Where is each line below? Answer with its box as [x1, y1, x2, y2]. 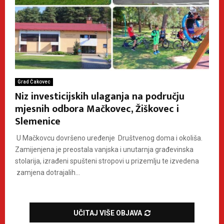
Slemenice [15, 112, 60, 130]
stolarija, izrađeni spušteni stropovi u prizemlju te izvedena [15, 156, 199, 165]
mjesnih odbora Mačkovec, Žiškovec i [15, 100, 179, 117]
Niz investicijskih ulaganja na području [15, 87, 184, 105]
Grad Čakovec [17, 78, 50, 84]
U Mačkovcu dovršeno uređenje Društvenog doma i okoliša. [15, 133, 202, 142]
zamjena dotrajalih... [15, 168, 80, 176]
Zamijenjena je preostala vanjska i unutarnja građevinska [15, 145, 193, 153]
